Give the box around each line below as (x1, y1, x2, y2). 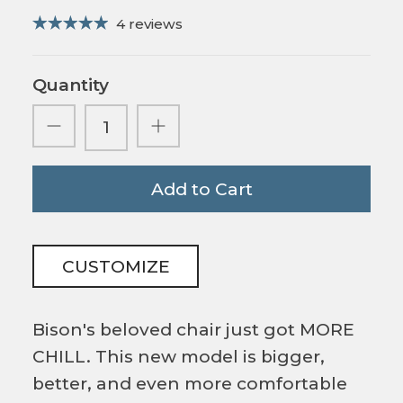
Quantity (32, 74, 109, 95)
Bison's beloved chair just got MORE (32, 319, 354, 341)
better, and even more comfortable (32, 373, 347, 395)
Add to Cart (150, 178, 253, 200)
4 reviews (116, 14, 183, 32)
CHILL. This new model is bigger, (32, 346, 325, 368)
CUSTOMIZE (61, 255, 170, 277)
